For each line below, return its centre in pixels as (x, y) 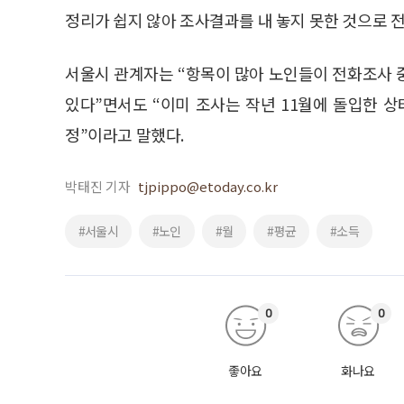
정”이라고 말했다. (124, 134)
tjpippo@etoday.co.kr (208, 186)
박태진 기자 (98, 186)
